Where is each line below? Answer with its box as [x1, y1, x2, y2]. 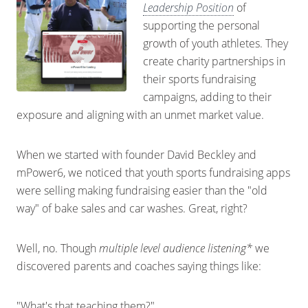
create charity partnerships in [143, 54, 285, 69]
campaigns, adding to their [143, 89, 272, 104]
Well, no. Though [16, 241, 99, 256]
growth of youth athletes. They [143, 36, 288, 51]
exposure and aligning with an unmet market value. [16, 107, 264, 122]
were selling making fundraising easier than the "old [16, 183, 267, 198]
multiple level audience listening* [99, 241, 252, 256]
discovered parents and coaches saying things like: [16, 258, 261, 274]
